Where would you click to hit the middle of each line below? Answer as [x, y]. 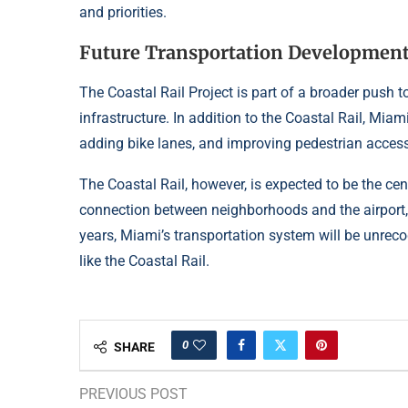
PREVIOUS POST [133, 393]
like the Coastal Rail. [144, 260]
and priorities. [123, 12]
